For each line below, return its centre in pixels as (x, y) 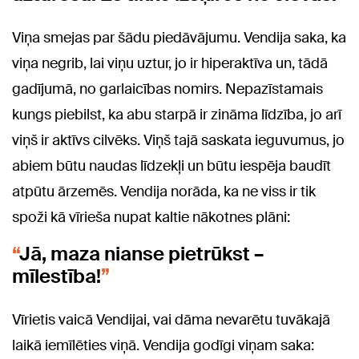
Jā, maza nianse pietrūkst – (141, 254)
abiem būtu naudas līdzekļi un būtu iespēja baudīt (171, 166)
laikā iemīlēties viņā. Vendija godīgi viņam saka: (163, 346)
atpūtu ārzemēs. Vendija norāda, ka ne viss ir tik (164, 192)
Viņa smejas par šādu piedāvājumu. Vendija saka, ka (179, 38)
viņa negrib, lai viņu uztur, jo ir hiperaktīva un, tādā (170, 64)
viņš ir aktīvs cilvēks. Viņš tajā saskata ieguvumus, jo (178, 141)
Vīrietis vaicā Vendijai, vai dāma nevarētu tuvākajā (171, 320)
